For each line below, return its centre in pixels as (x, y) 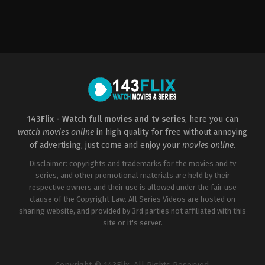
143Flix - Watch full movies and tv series (106, 119)
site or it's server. (132, 222)
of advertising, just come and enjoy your (106, 145)
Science (25, 20)
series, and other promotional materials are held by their (132, 175)
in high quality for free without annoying (171, 132)
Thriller (52, 29)
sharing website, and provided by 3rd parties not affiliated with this (132, 211)
